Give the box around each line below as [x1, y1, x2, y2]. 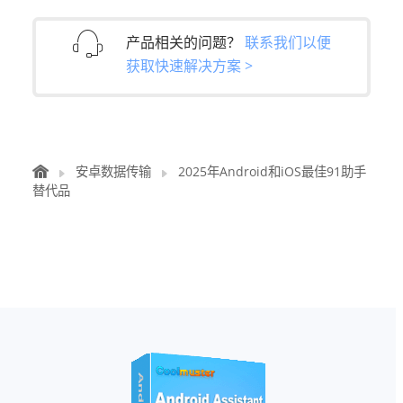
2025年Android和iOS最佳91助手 [178, 163, 366, 181]
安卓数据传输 [76, 163, 151, 181]
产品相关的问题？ [126, 31, 245, 52]
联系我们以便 [245, 31, 331, 52]
